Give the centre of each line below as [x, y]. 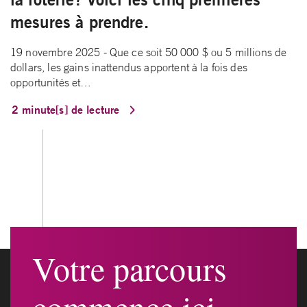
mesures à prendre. [79, 22]
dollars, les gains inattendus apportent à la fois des [129, 67]
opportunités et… [51, 83]
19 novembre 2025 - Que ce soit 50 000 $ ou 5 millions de [149, 52]
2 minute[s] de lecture [67, 110]
